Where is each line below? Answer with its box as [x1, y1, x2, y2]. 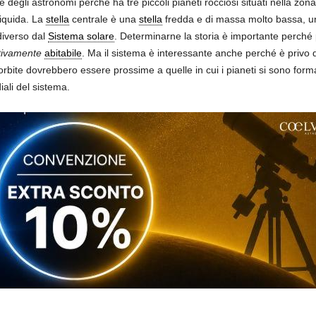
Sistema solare [47, 30, 114, 42]
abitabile [44, 47, 82, 59]
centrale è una [68, 13, 139, 25]
